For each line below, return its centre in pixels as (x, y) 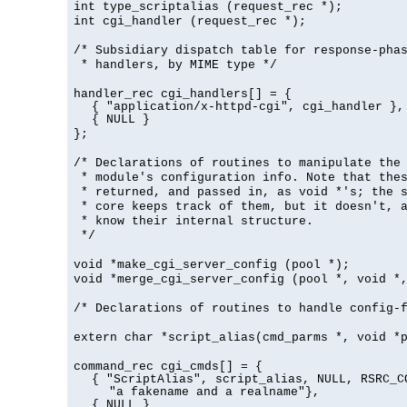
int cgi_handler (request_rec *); (190, 22)
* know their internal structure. (194, 222)
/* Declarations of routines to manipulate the (237, 164)
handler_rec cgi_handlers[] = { (183, 94)
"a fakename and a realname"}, (214, 392)
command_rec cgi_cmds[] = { (168, 367)
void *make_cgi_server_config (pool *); (212, 265)
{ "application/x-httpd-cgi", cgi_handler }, (248, 107)
